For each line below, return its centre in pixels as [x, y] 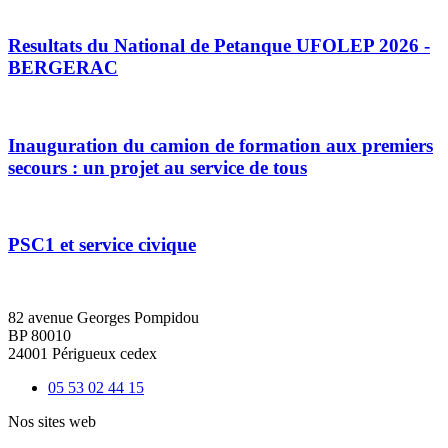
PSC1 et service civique [102, 245]
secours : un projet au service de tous [157, 167]
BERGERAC [63, 68]
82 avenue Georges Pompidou [103, 317]
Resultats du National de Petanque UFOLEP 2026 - [219, 46]
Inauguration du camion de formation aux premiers [220, 145]
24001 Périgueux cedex [82, 353]
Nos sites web [52, 421]
